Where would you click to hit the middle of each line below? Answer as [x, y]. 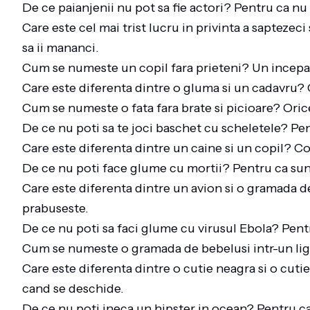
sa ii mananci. [63, 48]
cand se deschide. [76, 289]
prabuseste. [58, 208]
